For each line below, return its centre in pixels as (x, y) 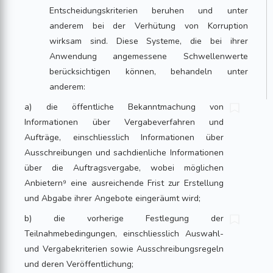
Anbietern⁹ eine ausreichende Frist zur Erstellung (124, 183)
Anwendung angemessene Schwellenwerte (149, 56)
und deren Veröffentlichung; (79, 264)
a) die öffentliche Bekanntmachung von (124, 107)
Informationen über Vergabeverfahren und (124, 122)
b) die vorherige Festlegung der (124, 218)
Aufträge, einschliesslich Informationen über (124, 137)
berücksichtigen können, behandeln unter (149, 72)
